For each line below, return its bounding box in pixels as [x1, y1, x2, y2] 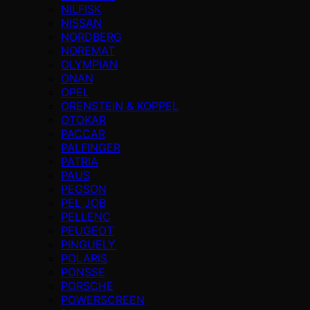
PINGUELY [61, 237, 116, 251]
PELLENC [61, 209, 111, 224]
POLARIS [61, 250, 107, 265]
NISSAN [61, 15, 102, 30]
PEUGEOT [61, 223, 113, 237]
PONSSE [61, 264, 105, 279]
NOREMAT [61, 43, 115, 57]
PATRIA [61, 154, 98, 168]
